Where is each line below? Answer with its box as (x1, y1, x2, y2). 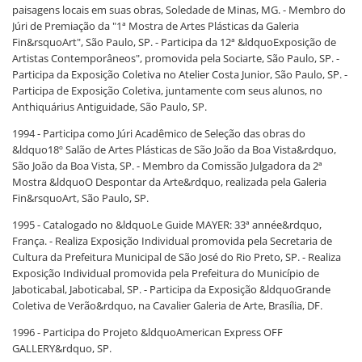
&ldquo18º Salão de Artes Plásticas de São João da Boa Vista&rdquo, (12, 142, 336, 157)
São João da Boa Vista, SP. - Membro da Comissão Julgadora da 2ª (12, 158, 322, 173)
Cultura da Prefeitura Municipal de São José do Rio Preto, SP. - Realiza (12, 250, 341, 264)
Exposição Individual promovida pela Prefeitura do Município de (12, 266, 319, 280)
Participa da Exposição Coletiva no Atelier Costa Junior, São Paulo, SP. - (12, 67, 347, 82)
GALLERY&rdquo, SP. (12, 341, 112, 356)
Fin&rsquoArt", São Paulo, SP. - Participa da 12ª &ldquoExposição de (12, 35, 336, 49)
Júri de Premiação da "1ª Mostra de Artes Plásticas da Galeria (12, 19, 299, 33)
